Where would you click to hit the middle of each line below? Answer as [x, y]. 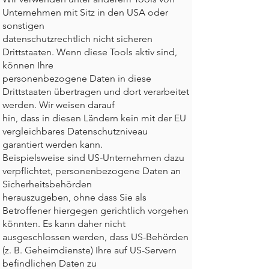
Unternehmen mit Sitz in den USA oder [85, 12]
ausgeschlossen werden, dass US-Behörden [95, 237]
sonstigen [23, 26]
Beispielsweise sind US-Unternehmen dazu [93, 158]
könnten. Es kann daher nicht [64, 224]
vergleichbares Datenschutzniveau [75, 131]
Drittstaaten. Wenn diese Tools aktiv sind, [90, 52]
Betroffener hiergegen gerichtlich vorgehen [95, 210]
